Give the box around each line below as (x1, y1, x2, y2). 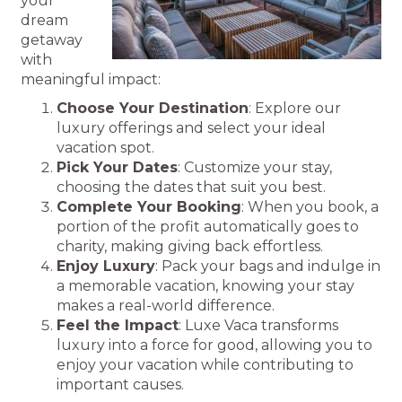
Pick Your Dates (57, 159, 179, 176)
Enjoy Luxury (57, 258, 156, 275)
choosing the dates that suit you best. (57, 179, 327, 196)
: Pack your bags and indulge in (155, 258, 381, 275)
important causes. (57, 376, 185, 393)
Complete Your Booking (57, 198, 242, 215)
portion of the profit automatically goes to (57, 218, 360, 235)
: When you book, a (241, 198, 380, 215)
